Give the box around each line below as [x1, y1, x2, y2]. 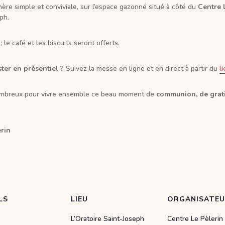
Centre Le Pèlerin [167, 214, 223, 224]
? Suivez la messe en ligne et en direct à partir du [58, 63, 219, 73]
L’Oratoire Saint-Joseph [71, 214, 144, 224]
